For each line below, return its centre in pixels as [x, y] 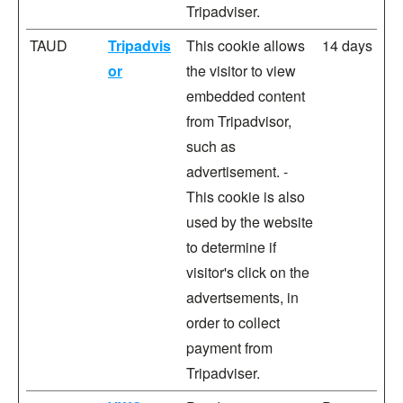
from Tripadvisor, [239, 121]
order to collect [233, 322]
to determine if [231, 247]
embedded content [246, 96]
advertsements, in [242, 297]
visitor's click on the [248, 272]
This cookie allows [246, 45]
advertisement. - [237, 171]
